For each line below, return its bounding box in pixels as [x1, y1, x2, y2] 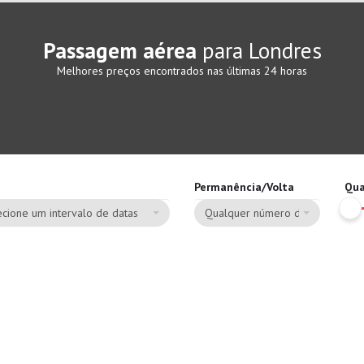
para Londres [196, 37, 322, 64]
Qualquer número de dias [205, 206, 330, 220]
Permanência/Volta [194, 180, 294, 194]
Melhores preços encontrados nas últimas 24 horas [57, 63, 307, 78]
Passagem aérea [42, 37, 197, 64]
